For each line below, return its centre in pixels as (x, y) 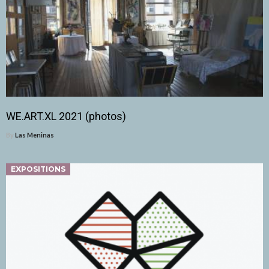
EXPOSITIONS (38, 169)
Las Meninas (35, 135)
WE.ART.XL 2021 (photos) (66, 116)
